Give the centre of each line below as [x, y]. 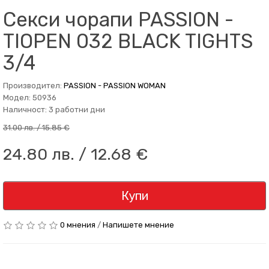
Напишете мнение [138, 225]
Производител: [33, 86]
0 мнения [78, 225]
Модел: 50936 [30, 98]
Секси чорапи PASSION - [118, 20]
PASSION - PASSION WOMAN [115, 86]
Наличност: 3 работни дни [54, 110]
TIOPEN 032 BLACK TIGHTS [128, 41]
